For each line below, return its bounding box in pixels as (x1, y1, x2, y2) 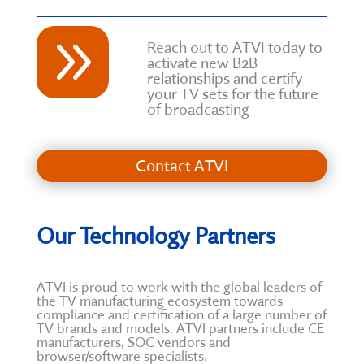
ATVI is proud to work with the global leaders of (36, 277, 322, 295)
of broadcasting (146, 98, 249, 119)
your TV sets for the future (146, 83, 318, 103)
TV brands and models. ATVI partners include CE (36, 318, 324, 336)
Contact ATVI (135, 154, 228, 175)
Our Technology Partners (36, 221, 275, 249)
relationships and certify (146, 67, 302, 88)
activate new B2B (146, 52, 258, 72)
